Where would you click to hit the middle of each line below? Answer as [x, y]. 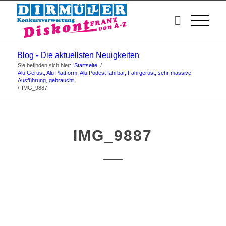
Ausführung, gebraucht [45, 80]
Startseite [86, 65]
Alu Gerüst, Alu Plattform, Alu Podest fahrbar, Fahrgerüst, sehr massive [104, 73]
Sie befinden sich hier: [44, 65]
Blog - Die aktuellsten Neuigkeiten [78, 55]
